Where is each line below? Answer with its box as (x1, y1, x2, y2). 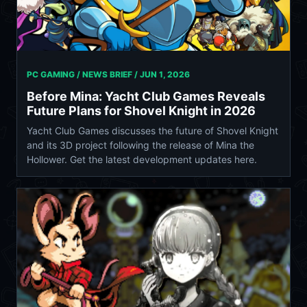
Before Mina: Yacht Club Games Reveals (27, 89, 265, 104)
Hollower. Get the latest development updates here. (27, 153, 257, 166)
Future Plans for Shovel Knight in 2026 (27, 103, 256, 119)
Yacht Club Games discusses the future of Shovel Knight (27, 125, 278, 137)
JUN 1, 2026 (140, 69, 190, 80)
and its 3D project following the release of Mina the (27, 139, 254, 151)
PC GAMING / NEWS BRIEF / (27, 69, 140, 80)
